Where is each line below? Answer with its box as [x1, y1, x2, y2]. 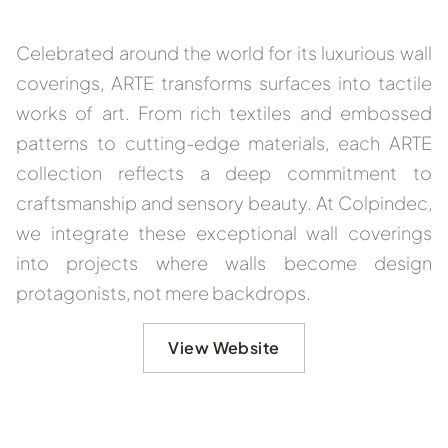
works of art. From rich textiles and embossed [16, 101, 432, 125]
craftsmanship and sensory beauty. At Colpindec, [16, 191, 432, 215]
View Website [168, 336, 280, 358]
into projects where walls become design [16, 251, 432, 275]
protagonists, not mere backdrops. [16, 281, 311, 305]
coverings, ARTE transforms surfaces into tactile [16, 71, 432, 95]
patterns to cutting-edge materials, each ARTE [16, 131, 432, 155]
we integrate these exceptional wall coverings [16, 221, 432, 245]
